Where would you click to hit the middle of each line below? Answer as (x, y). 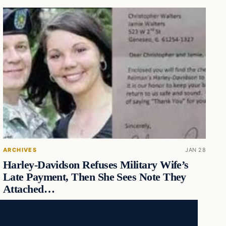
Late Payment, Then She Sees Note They (94, 177)
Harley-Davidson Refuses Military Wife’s (96, 165)
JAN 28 (195, 150)
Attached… (29, 189)
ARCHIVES (20, 150)
